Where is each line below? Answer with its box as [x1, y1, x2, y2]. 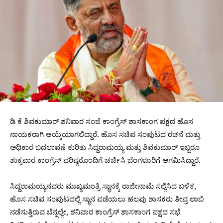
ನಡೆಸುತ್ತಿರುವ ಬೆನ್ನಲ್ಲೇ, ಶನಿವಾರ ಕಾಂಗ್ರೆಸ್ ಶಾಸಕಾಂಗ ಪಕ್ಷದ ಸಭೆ [10, 207, 180, 217]
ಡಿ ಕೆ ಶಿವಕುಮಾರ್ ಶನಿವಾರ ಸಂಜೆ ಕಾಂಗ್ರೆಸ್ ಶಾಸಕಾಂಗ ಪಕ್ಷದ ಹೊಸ [10, 116, 193, 126]
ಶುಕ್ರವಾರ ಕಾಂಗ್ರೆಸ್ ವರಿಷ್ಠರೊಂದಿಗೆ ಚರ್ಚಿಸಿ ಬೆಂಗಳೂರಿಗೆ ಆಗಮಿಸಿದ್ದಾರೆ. [10, 155, 201, 165]
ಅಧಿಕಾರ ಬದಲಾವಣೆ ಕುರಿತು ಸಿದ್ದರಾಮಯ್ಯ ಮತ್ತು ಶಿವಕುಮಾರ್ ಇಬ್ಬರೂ [10, 142, 200, 152]
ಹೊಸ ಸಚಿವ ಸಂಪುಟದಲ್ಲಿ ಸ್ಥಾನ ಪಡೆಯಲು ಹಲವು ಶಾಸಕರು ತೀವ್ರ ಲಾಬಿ [10, 194, 204, 204]
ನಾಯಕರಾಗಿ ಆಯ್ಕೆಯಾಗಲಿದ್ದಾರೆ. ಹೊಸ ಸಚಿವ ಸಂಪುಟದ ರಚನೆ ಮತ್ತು [10, 129, 200, 139]
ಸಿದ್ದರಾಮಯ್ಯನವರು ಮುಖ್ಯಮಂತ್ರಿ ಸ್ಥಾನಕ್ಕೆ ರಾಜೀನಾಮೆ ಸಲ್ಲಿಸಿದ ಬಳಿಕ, [10, 181, 196, 191]
